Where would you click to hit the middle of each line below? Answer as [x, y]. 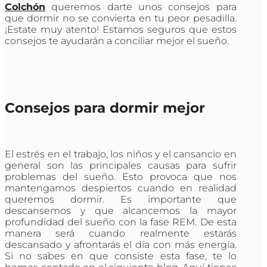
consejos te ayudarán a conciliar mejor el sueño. [117, 41]
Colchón [25, 7]
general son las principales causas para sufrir [121, 166]
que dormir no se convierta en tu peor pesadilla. [121, 18]
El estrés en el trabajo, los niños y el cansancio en [121, 154]
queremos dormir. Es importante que [121, 200]
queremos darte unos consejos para [141, 7]
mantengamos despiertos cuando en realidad [121, 188]
